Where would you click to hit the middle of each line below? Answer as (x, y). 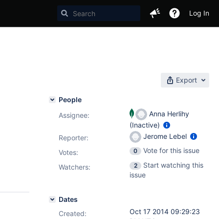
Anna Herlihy (168, 113)
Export (186, 80)
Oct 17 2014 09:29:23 (165, 211)
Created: (73, 213)
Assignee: (74, 115)
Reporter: (74, 138)
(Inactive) (146, 125)
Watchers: (75, 167)
